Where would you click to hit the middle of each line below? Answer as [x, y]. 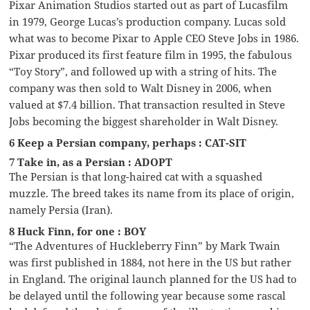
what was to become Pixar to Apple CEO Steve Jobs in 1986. [154, 38]
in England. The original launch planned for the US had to [153, 279]
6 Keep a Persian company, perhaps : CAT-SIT [128, 142]
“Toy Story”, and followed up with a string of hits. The [143, 71]
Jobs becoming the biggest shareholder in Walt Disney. [144, 121]
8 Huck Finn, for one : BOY [78, 231]
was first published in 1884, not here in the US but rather [151, 262]
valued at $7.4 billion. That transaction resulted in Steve [147, 104]
